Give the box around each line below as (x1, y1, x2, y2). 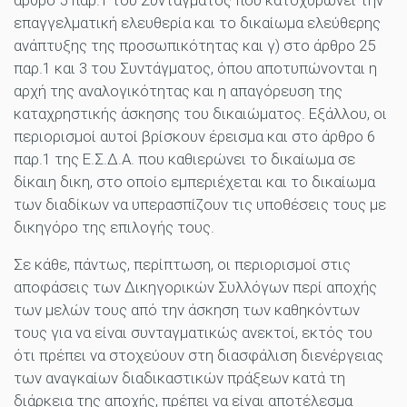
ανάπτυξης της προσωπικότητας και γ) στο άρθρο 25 (14, 36, 375, 55)
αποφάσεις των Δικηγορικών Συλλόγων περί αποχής (14, 278, 377, 297)
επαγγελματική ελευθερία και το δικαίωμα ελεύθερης (14, 14, 381, 33)
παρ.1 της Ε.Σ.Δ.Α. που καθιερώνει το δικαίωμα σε (14, 150, 355, 169)
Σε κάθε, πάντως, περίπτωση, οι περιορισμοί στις (14, 255, 351, 274)
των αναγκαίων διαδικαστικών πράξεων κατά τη (14, 369, 345, 388)
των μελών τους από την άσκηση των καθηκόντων (14, 301, 360, 320)
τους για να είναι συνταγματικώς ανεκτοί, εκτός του (14, 323, 372, 342)
